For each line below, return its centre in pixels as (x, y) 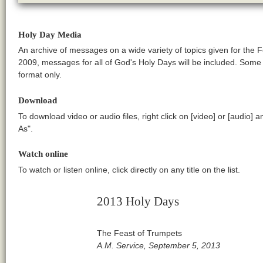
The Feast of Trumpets (140, 233)
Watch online (43, 154)
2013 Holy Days (138, 201)
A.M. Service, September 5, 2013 (159, 245)
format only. (40, 75)
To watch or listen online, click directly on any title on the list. (129, 169)
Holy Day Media (50, 34)
